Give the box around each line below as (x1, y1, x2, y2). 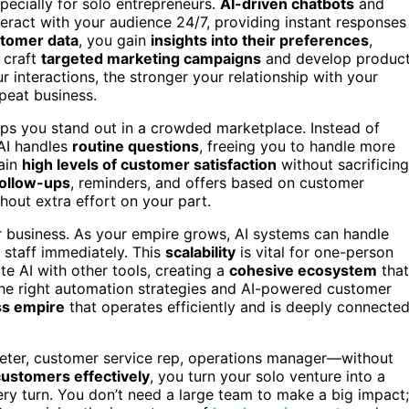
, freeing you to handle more (199, 137, 395, 156)
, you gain (79, 31, 151, 50)
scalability (165, 243, 236, 262)
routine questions (72, 137, 199, 156)
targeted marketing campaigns (41, 49, 261, 68)
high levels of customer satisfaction (22, 155, 277, 174)
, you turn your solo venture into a (150, 367, 385, 386)
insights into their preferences (151, 31, 369, 50)
